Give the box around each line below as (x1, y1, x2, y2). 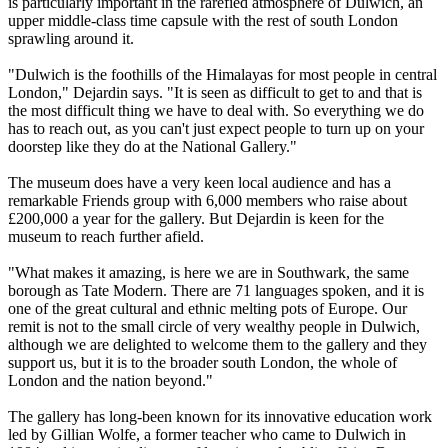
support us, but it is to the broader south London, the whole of (8, 354, 397, 372)
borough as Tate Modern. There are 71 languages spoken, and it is (8, 282, 424, 300)
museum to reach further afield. (8, 228, 204, 246)
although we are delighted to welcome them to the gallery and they (8, 336, 427, 354)
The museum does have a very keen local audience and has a (8, 174, 391, 192)
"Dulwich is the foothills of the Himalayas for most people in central (8, 66, 437, 84)
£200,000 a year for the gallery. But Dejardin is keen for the (8, 210, 384, 228)
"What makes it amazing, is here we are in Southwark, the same (8, 264, 409, 282)
